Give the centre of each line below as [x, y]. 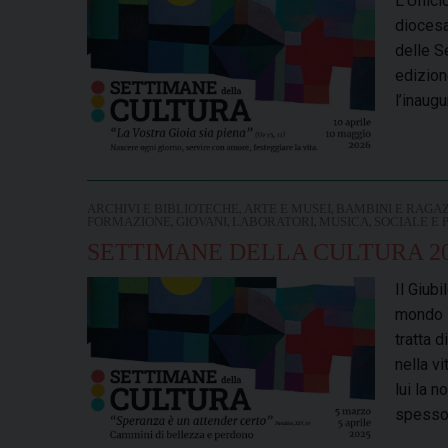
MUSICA [344, 221]
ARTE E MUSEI [287, 208]
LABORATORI [273, 221]
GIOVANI [201, 221]
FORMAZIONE [129, 221]
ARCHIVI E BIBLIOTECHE [163, 208]
